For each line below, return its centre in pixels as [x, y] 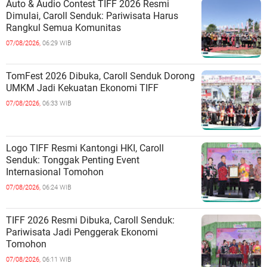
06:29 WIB [57, 43]
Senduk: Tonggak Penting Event [73, 160]
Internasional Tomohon [55, 172]
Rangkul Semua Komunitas [63, 28]
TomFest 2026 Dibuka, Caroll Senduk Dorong [100, 76]
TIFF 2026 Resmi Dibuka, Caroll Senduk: [90, 220]
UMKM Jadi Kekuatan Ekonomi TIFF [82, 88]
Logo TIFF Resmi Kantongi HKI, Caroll [85, 148]
